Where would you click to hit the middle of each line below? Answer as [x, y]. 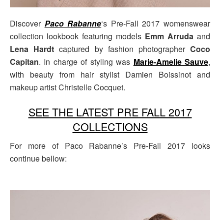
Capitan [24, 62]
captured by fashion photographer [122, 49]
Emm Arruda [169, 36]
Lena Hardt [32, 49]
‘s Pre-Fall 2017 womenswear [156, 24]
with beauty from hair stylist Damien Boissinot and [110, 75]
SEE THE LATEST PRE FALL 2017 [110, 111]
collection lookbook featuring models [77, 36]
